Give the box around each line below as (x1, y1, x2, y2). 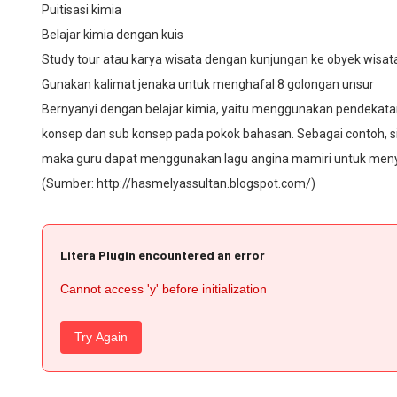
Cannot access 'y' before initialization (60, 281, 267, 296)
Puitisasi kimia (42, 2, 121, 17)
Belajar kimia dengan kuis (42, 27, 183, 42)
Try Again (74, 329, 128, 344)
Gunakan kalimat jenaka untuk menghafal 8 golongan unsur (42, 76, 374, 91)
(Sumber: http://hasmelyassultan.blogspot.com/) (42, 175, 315, 191)
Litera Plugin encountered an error (60, 246, 265, 262)
